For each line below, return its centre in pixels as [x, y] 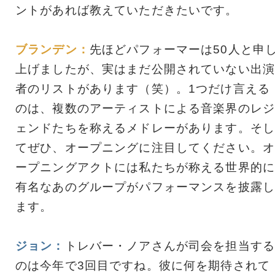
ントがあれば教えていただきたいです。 [127, 10]
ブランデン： [52, 49]
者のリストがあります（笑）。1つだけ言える [143, 88]
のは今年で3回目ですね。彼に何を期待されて [143, 265]
